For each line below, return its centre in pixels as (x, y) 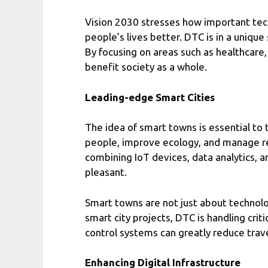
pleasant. (106, 172)
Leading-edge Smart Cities (150, 97)
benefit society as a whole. (146, 67)
